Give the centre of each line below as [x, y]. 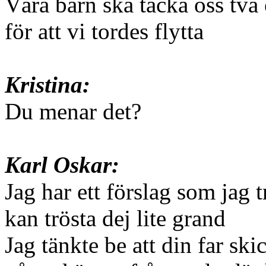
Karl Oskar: [62, 165]
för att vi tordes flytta [104, 31]
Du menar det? [73, 112]
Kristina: [47, 85]
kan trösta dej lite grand [115, 218]
